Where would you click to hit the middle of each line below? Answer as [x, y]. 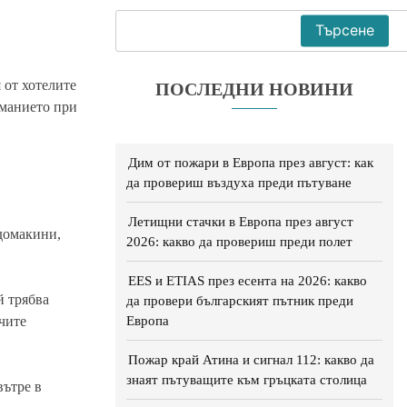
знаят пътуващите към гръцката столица [247, 379]
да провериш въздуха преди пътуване [239, 182]
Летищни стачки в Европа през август [241, 221]
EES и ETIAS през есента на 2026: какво [248, 280]
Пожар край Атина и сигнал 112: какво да [251, 359]
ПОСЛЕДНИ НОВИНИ [254, 89]
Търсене [345, 30]
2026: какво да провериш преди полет [239, 241]
